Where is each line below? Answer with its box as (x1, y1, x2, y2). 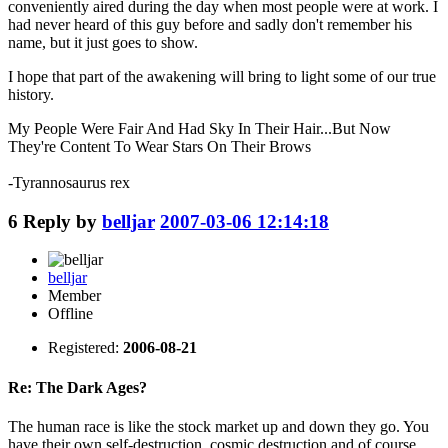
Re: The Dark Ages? (8, 378, 147, 396)
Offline (48, 305, 93, 323)
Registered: (48, 339, 123, 357)
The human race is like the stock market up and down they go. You (8, 417, 429, 435)
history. (8, 85, 54, 103)
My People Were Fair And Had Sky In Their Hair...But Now (8, 119, 391, 137)
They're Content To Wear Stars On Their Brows (8, 137, 311, 155)
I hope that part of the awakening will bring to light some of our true (8, 67, 436, 85)
